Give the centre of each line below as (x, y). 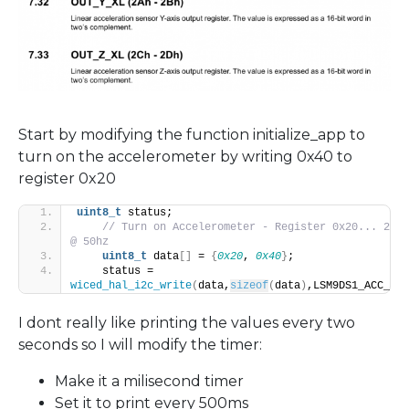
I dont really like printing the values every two (187, 323)
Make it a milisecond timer (149, 382)
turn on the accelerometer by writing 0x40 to (185, 157)
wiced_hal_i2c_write (131, 286)
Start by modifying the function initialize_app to (192, 135)
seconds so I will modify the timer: (140, 345)
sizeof (249, 286)
